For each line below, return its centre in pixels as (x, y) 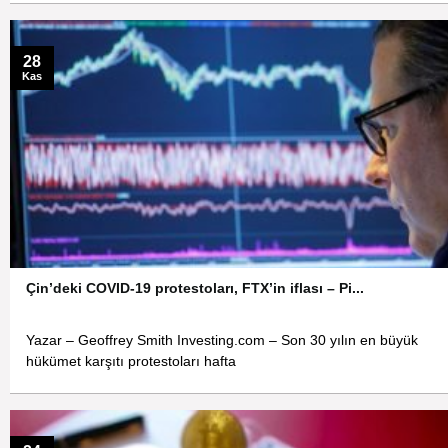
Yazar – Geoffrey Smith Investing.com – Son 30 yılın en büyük (222, 341)
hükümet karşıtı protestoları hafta (131, 362)
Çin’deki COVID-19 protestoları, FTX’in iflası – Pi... (195, 287)
